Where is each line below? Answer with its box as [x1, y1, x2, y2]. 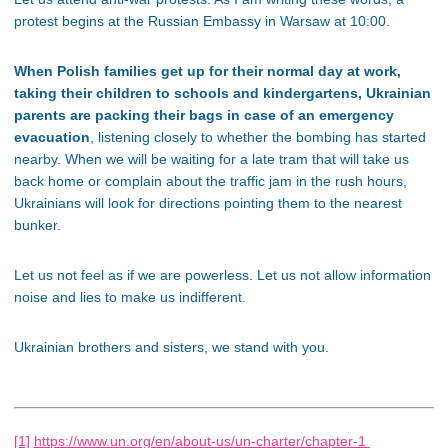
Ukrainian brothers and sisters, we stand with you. [14, 339, 329, 356]
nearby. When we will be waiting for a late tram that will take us [14, 151, 409, 168]
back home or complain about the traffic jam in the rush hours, [14, 173, 407, 190]
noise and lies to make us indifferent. [14, 289, 246, 306]
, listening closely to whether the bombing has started [90, 129, 426, 146]
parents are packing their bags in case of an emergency [14, 107, 394, 124]
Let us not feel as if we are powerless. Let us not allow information [14, 267, 431, 284]
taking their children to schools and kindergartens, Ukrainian [14, 85, 431, 102]
